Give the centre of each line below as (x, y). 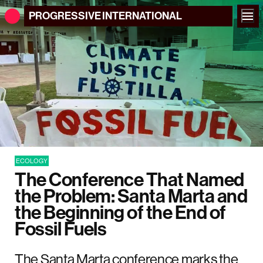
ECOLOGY (32, 161)
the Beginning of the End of (120, 212)
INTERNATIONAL (142, 16)
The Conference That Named (129, 179)
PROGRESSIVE (65, 16)
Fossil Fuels (60, 228)
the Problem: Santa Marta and (131, 195)
